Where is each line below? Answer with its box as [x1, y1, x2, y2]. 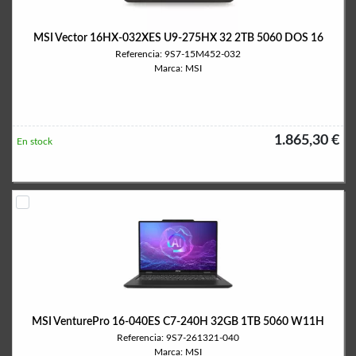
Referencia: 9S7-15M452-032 [115, 49, 241, 59]
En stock [17, 137, 52, 146]
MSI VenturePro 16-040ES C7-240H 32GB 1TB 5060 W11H [32, 316, 324, 327]
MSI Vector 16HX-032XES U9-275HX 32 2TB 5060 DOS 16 [33, 33, 323, 44]
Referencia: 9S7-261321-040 [117, 333, 239, 342]
